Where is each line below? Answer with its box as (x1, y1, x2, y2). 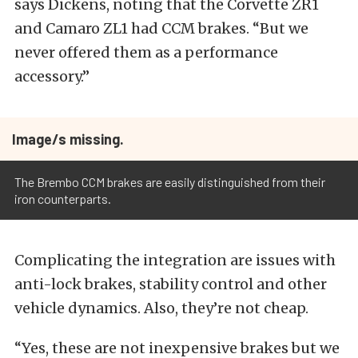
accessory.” (14, 67, 89, 86)
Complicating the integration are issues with (14, 251, 336, 269)
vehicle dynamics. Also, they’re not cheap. (14, 299, 308, 317)
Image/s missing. (12, 130, 124, 148)
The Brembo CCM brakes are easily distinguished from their (14, 174, 325, 189)
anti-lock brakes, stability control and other (14, 275, 327, 293)
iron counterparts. (14, 191, 111, 206)
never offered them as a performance (14, 43, 278, 62)
